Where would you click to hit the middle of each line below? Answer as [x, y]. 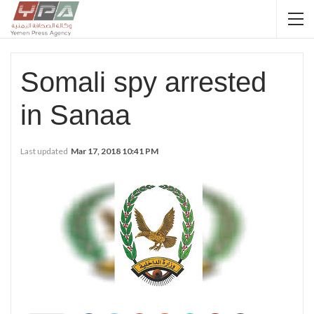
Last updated [45, 151]
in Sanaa [75, 115]
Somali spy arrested [143, 82]
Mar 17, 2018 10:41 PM [115, 151]
